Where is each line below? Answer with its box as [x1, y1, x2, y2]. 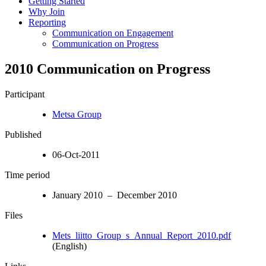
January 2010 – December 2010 [52, 189, 177, 200]
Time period [5, 169, 50, 180]
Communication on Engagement [52, 27, 173, 38]
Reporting [28, 17, 66, 27]
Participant [5, 88, 45, 99]
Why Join [28, 6, 65, 17]
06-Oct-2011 [52, 149, 100, 160]
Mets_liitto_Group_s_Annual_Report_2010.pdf [52, 230, 231, 240]
